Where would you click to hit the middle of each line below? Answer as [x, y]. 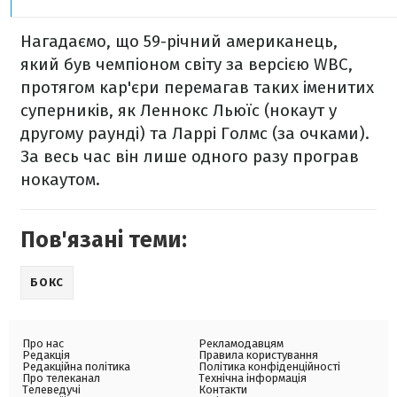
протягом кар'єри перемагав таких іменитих [197, 87]
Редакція [46, 354]
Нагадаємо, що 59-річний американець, [179, 41]
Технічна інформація [253, 378]
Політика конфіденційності [269, 366]
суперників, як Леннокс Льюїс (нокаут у [179, 110]
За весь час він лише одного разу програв [190, 156]
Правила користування [258, 354]
